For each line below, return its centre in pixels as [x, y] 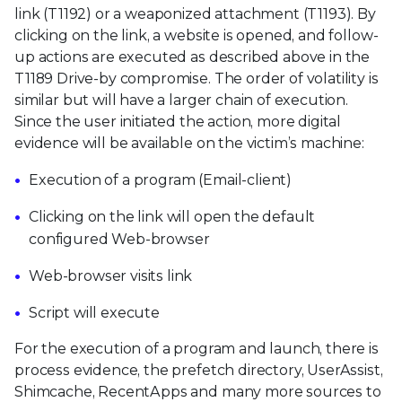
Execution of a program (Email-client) [161, 179]
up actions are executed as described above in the [192, 57]
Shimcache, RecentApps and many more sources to [198, 391]
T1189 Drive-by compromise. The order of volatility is [197, 78]
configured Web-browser [119, 239]
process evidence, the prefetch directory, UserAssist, [199, 370]
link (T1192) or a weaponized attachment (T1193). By [195, 13]
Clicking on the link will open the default [172, 216]
